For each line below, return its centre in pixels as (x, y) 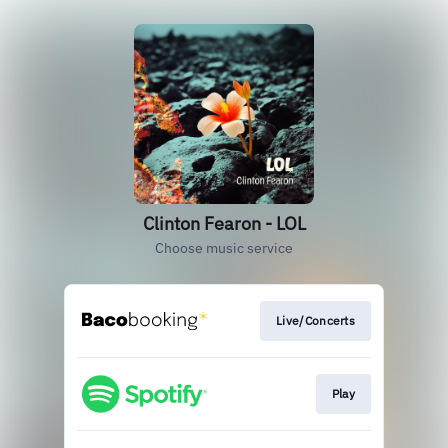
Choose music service (224, 248)
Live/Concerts (315, 320)
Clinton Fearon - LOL (224, 223)
